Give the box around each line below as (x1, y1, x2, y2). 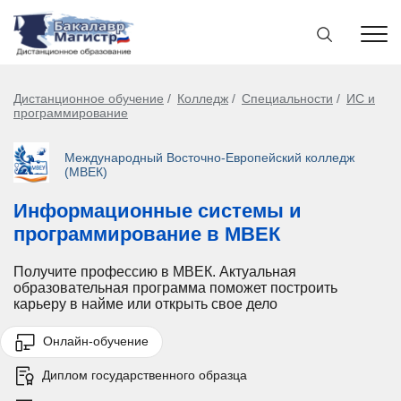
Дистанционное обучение (13, 91, 164, 106)
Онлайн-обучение (39, 334, 149, 349)
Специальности (242, 91, 333, 106)
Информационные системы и (13, 200, 302, 223)
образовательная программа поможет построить (13, 280, 337, 296)
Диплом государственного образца (38, 368, 247, 383)
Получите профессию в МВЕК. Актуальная (13, 264, 296, 280)
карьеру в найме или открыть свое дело (13, 296, 277, 312)
